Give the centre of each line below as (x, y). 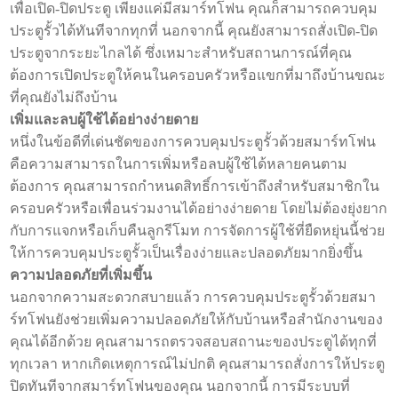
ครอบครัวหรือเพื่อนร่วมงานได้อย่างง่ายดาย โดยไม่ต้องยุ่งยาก (199, 208)
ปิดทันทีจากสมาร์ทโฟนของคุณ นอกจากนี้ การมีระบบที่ (180, 386)
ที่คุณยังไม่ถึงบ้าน (64, 97)
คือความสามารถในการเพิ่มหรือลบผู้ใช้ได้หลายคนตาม (179, 163)
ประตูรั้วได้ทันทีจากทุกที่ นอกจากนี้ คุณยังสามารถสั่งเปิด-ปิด (194, 30)
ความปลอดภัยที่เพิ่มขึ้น (81, 275)
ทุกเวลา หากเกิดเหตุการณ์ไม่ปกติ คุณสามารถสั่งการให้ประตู (198, 363)
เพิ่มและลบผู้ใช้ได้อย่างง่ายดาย (104, 119)
